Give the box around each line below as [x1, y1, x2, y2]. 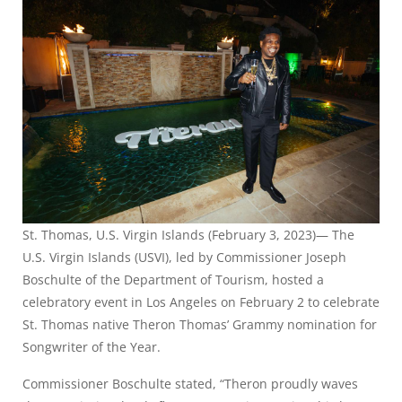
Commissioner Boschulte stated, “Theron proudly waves [22, 374, 358, 392]
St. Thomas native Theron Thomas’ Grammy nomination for [22, 315, 377, 333]
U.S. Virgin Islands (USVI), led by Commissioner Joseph [22, 248, 346, 266]
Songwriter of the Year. [22, 337, 161, 355]
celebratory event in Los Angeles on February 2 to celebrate [22, 293, 380, 310]
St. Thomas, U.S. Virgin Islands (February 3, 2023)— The [22, 225, 354, 243]
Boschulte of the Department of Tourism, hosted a [22, 270, 324, 288]
